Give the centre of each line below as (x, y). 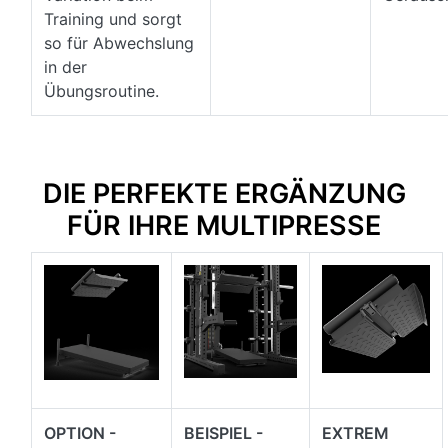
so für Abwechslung (119, 43)
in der (65, 67)
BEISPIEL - (223, 433)
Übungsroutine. (101, 91)
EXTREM (355, 433)
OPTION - (80, 433)
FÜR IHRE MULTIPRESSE (224, 226)
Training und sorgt (113, 19)
